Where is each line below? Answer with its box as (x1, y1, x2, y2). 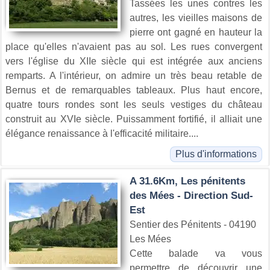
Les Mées (130, 233, 171, 244)
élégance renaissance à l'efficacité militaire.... (5, 128, 198, 139)
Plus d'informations (175, 148, 257, 159)
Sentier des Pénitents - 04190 (130, 219, 256, 230)
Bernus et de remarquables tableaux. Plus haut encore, (5, 84, 262, 95)
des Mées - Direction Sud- (130, 189, 253, 201)
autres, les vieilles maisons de (130, 12, 262, 23)
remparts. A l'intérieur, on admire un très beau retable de (5, 70, 262, 81)
